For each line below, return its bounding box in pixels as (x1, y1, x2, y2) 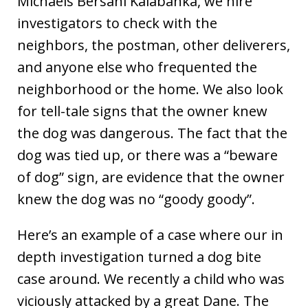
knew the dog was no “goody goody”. (17, 189, 255, 208)
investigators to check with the (17, 13, 217, 32)
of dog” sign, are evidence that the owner (17, 167, 285, 186)
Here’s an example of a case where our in (17, 225, 283, 244)
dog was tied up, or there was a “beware (17, 145, 278, 164)
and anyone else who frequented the (17, 57, 257, 76)
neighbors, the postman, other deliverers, (17, 35, 290, 54)
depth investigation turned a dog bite (17, 247, 261, 266)
